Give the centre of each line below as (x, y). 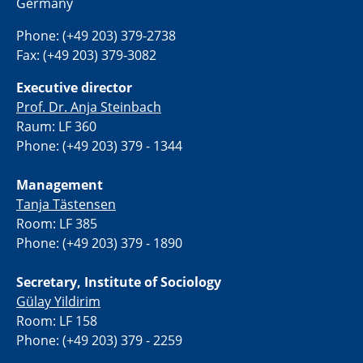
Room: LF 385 (57, 224)
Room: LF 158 (57, 321)
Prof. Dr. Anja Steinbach (89, 107)
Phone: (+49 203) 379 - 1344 (99, 146)
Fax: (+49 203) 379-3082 (86, 56)
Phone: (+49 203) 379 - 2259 (99, 341)
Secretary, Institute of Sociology (119, 282)
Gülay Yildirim (58, 302)
